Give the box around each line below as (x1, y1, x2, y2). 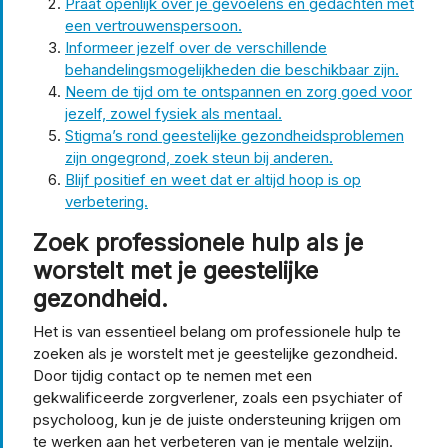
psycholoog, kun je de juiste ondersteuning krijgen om (33, 409, 401, 429)
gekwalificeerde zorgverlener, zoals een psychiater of (33, 387, 403, 407)
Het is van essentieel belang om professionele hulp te (33, 321, 401, 341)
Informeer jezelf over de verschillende (65, 37, 327, 57)
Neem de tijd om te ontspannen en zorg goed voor (65, 81, 412, 101)
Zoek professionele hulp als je (33, 227, 363, 257)
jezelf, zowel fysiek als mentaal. (65, 103, 282, 123)
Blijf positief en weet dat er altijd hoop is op (65, 169, 361, 189)
